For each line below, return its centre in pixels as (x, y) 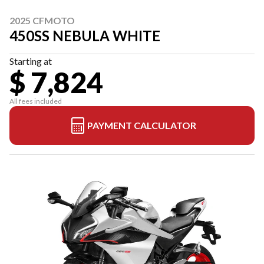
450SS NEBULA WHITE (85, 36)
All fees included (36, 101)
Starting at (31, 61)
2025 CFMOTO (42, 20)
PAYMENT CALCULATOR (141, 125)
